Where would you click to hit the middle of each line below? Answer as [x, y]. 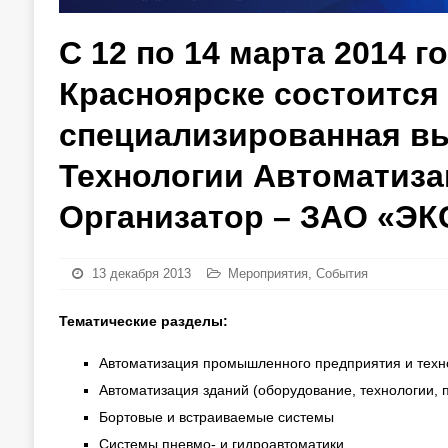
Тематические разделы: [143, 321]
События [341, 273]
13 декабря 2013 [141, 273]
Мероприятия [267, 273]
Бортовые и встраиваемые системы [216, 417]
